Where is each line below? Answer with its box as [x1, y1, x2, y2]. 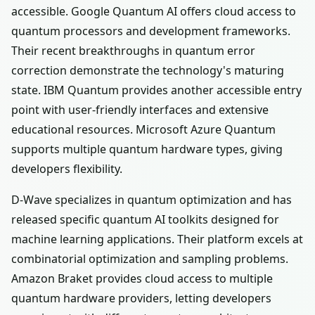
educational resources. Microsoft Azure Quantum [11, 122, 276, 137]
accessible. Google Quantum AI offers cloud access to [11, 4, 296, 19]
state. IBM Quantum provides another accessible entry [11, 82, 302, 98]
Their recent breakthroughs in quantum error [11, 43, 255, 58]
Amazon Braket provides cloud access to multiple [11, 271, 273, 286]
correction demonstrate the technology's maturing [11, 63, 284, 78]
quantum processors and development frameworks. [11, 23, 290, 39]
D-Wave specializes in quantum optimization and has [11, 192, 292, 207]
